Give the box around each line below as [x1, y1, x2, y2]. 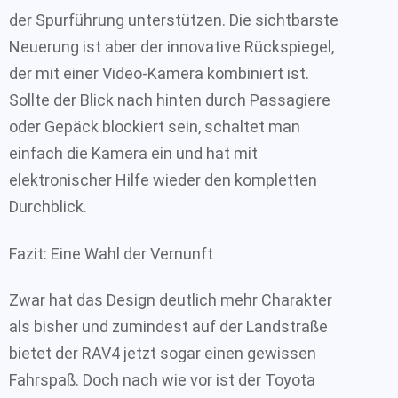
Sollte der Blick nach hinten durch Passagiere [9, 91, 330, 109]
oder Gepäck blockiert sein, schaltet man [9, 117, 300, 136]
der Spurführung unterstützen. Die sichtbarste [9, 11, 338, 29]
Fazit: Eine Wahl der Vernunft [9, 243, 213, 263]
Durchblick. [9, 197, 87, 216]
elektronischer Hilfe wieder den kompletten [9, 171, 317, 189]
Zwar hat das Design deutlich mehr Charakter [9, 291, 332, 309]
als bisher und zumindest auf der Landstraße [9, 317, 328, 336]
